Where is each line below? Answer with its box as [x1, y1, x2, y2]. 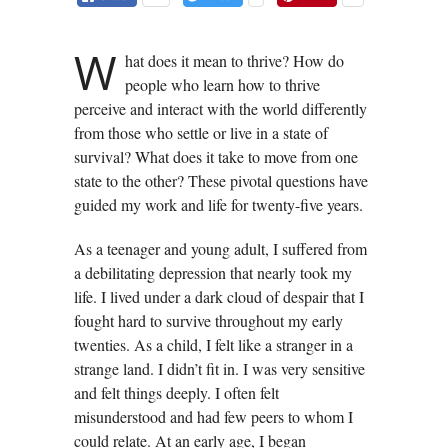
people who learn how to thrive [125, 73, 320, 95]
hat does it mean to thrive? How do [125, 49, 344, 71]
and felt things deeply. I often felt [74, 381, 279, 403]
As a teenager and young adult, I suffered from [74, 237, 367, 259]
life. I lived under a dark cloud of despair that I [74, 285, 364, 307]
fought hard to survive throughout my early [74, 309, 343, 331]
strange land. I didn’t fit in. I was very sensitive [74, 357, 365, 379]
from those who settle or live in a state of [74, 121, 328, 143]
